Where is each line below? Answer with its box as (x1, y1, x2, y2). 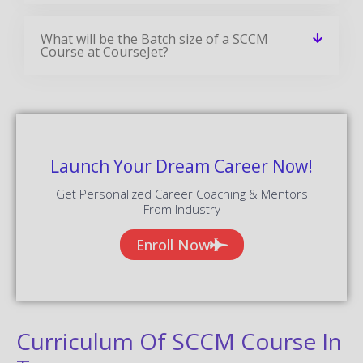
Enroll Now (135, 234, 210, 254)
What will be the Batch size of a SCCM (41, 29, 268, 48)
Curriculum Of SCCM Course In (16, 325, 342, 357)
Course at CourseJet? (41, 42, 169, 61)
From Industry (143, 200, 220, 217)
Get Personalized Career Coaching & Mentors (55, 185, 308, 202)
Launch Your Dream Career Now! (50, 154, 313, 177)
